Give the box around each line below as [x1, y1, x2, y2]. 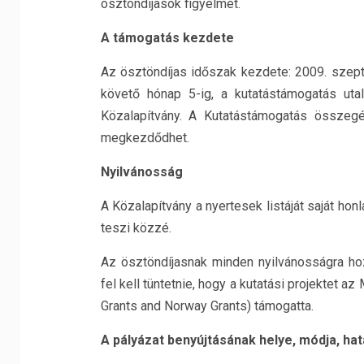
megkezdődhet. [100, 130, 189, 145]
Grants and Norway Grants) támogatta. [100, 298, 314, 314]
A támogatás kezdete [100, 30, 234, 45]
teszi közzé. [100, 220, 171, 236]
